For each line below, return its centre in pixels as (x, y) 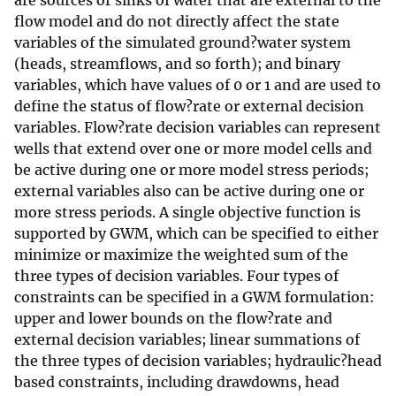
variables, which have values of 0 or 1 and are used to (198, 85)
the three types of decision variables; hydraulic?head (198, 361)
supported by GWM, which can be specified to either (196, 234)
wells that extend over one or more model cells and (193, 149)
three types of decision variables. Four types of (176, 276)
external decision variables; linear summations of (187, 340)
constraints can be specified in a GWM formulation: (194, 297)
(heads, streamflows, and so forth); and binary (177, 64)
